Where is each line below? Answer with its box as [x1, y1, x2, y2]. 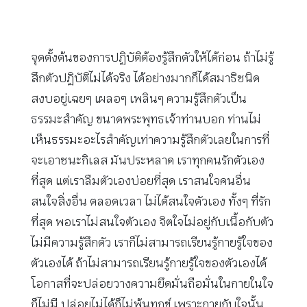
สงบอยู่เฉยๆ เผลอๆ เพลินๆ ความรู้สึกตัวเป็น [31, 91, 247, 107]
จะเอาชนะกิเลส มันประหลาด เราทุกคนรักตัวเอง [31, 153, 265, 169]
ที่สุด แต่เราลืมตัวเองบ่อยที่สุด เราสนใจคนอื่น [31, 173, 251, 189]
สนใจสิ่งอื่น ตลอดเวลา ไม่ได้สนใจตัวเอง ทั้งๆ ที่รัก [31, 194, 271, 210]
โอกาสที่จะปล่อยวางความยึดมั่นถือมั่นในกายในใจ [31, 276, 273, 292]
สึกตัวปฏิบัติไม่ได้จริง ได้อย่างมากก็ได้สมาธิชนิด [31, 71, 260, 86]
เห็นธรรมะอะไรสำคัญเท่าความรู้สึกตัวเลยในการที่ [31, 132, 269, 148]
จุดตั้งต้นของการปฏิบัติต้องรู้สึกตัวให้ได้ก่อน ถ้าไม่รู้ [31, 50, 273, 66]
